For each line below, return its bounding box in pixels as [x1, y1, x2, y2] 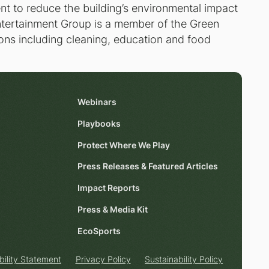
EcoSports [77, 226, 121, 236]
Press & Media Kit [77, 204, 148, 214]
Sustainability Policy [145, 255, 223, 265]
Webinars [77, 97, 117, 107]
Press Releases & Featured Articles [77, 162, 219, 172]
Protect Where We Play [77, 140, 171, 150]
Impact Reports [77, 183, 141, 193]
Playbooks [77, 118, 121, 128]
